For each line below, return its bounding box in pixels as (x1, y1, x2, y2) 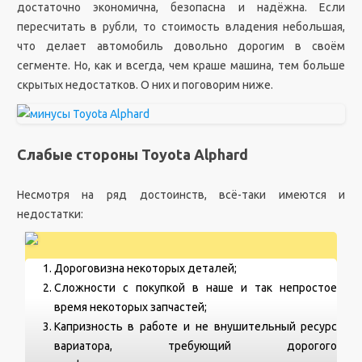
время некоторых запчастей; (53, 301, 207, 314)
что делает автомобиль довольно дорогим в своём (16, 40, 346, 53)
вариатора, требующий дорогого (53, 339, 338, 352)
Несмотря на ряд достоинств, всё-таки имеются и (16, 188, 346, 201)
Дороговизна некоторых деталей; (53, 262, 237, 275)
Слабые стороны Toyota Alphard (16, 146, 248, 162)
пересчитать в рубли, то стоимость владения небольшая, (16, 20, 346, 33)
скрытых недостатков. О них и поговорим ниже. (16, 78, 273, 91)
